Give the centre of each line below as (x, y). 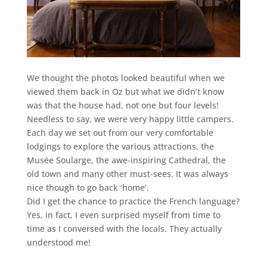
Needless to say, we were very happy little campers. (130, 119)
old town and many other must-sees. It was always (127, 173)
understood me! (58, 242)
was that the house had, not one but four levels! (122, 105)
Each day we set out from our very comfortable (120, 132)
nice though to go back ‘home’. (88, 187)
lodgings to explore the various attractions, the (120, 146)
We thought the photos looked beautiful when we (125, 77)
